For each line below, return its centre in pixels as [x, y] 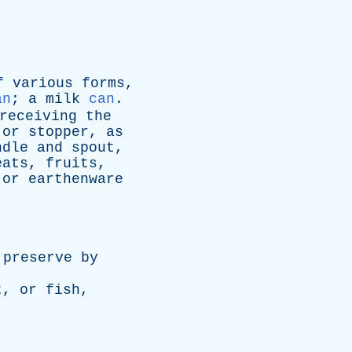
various [43, 83]
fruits [71, 163]
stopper [59, 132]
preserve [38, 258]
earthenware [76, 179]
